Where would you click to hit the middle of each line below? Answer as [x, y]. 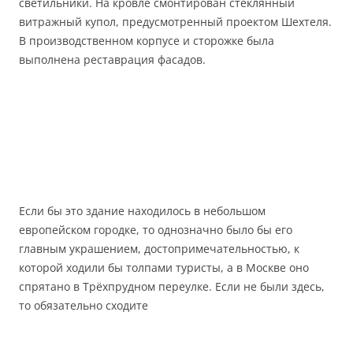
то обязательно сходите [84, 306]
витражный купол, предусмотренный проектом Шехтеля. [175, 22]
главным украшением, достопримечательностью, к [159, 249]
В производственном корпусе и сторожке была [147, 41]
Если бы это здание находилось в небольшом [142, 211]
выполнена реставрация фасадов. [112, 60]
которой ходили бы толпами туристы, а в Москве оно [164, 268]
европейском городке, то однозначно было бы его [156, 230]
